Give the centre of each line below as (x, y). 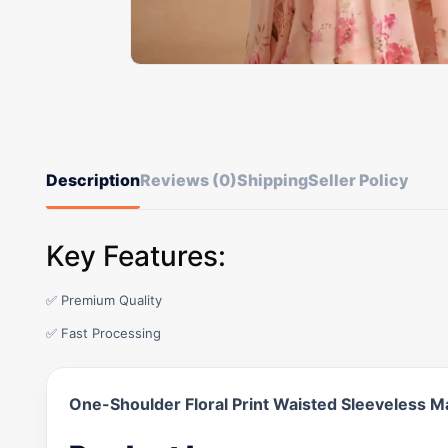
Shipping (272, 180)
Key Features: (136, 256)
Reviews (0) (188, 180)
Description (93, 180)
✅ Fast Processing (103, 333)
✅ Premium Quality (104, 300)
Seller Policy (358, 180)
